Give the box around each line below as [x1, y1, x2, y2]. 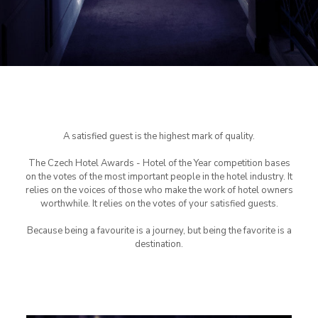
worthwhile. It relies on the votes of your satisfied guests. [40, 197, 278, 210]
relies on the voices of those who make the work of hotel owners [25, 184, 293, 197]
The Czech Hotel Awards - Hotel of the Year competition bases [28, 157, 290, 170]
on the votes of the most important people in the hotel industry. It [26, 170, 292, 183]
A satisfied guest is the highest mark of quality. [63, 130, 255, 143]
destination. [135, 238, 183, 251]
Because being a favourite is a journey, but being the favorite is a [26, 224, 292, 237]
